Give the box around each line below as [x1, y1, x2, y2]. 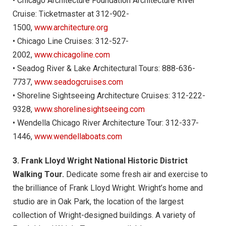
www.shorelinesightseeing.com [34, 104, 145, 114]
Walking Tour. [13, 169, 64, 179]
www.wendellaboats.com [34, 131, 122, 141]
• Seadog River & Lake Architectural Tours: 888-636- [13, 63, 195, 73]
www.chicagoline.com [34, 49, 110, 60]
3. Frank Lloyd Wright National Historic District [13, 155, 188, 165]
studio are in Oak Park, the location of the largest [13, 196, 184, 206]
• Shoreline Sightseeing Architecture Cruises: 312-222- [13, 90, 205, 100]
